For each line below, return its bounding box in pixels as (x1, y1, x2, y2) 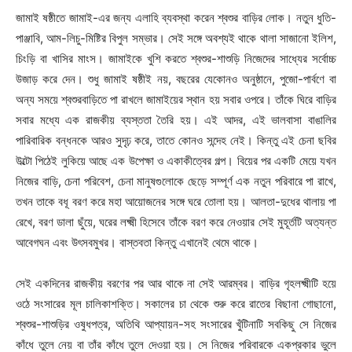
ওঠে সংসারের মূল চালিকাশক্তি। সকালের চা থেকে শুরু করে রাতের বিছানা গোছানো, (16, 295, 336, 311)
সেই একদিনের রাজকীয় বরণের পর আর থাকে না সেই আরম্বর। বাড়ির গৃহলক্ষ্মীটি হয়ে (16, 275, 336, 291)
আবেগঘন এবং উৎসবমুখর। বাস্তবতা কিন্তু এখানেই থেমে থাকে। (16, 234, 258, 250)
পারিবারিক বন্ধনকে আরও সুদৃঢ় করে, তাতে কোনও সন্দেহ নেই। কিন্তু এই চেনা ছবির (16, 132, 336, 148)
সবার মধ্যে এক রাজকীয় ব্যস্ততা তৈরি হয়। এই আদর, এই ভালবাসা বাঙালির (16, 112, 336, 127)
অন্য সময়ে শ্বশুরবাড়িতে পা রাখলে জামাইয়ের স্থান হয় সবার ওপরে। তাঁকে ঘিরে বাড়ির (16, 91, 336, 107)
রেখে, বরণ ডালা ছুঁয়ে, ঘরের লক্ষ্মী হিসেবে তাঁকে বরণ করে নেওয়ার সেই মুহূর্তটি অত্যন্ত (16, 214, 336, 229)
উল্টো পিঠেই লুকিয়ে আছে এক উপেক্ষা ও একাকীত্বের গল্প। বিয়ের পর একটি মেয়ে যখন (16, 152, 336, 168)
